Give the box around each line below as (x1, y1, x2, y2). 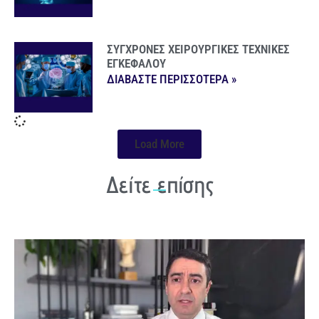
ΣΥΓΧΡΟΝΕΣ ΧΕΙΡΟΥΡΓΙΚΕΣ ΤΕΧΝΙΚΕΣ (107, 41, 291, 56)
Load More (135, 136, 184, 151)
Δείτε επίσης (105, 169, 214, 199)
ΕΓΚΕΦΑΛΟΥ (107, 56, 167, 70)
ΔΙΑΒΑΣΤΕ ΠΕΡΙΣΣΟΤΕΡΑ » (107, 71, 237, 86)
